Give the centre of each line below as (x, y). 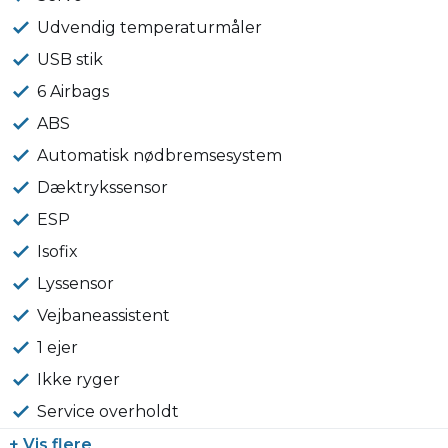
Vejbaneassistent (104, 316)
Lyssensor (76, 284)
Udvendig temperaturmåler (150, 28)
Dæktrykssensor (103, 188)
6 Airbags (73, 92)
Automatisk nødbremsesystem (160, 156)
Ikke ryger (79, 380)
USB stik (70, 60)
